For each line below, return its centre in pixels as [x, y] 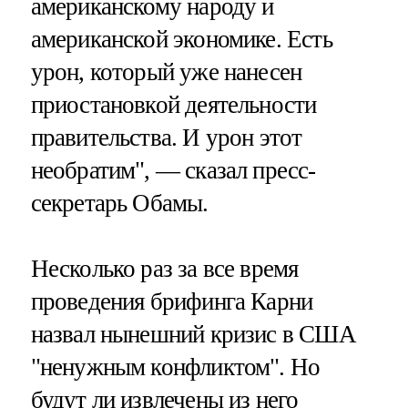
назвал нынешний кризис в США [193, 334]
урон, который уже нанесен [166, 71]
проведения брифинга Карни [172, 301]
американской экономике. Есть [181, 39]
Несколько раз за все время [164, 268]
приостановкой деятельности [173, 104]
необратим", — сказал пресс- [173, 170]
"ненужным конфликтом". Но [175, 367]
